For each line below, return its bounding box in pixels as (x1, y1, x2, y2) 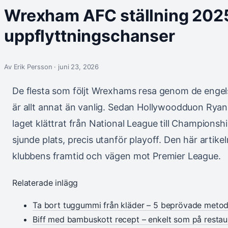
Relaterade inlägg (12, 178, 78, 188)
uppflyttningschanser (4, 26, 175, 46)
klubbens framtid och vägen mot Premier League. (12, 151, 221, 162)
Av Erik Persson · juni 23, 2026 (4, 63, 99, 71)
